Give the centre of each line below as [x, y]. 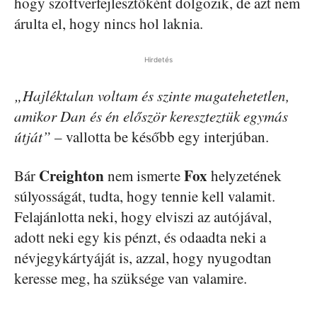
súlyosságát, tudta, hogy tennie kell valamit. [145, 196]
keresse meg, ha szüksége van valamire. [131, 278]
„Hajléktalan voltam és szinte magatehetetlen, [152, 95]
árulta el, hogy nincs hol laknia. [109, 23]
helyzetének [244, 175]
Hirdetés [158, 59]
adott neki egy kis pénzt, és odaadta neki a [140, 237]
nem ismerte [144, 175]
